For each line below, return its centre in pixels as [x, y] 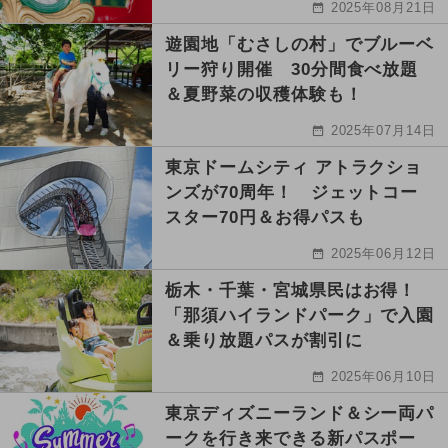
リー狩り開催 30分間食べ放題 [292, 69]
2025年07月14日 [383, 130]
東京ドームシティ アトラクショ [294, 167]
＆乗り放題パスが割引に [264, 340]
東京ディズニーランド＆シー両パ [300, 413]
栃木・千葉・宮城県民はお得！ [291, 290]
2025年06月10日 [383, 376]
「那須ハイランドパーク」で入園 [300, 315]
